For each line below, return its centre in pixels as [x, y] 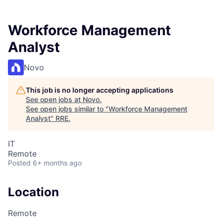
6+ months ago [57, 163]
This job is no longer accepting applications [100, 90]
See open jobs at [54, 99]
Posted [19, 163]
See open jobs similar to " [67, 109]
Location [33, 192]
